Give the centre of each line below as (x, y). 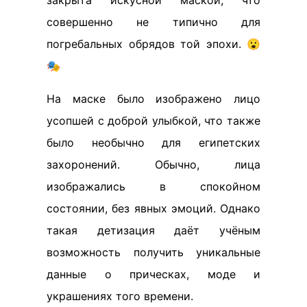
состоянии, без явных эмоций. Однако (153, 208)
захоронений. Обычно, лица (153, 164)
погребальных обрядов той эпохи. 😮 (153, 44)
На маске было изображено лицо (153, 99)
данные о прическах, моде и (153, 274)
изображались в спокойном (153, 186)
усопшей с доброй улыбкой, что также (153, 121)
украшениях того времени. (120, 296)
